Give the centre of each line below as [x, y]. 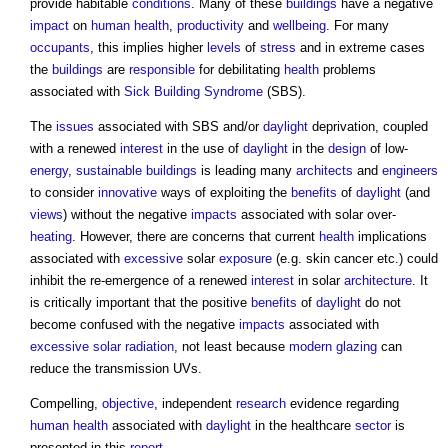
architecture [378, 281]
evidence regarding [342, 404]
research [261, 404]
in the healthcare [303, 426]
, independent [195, 404]
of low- [387, 149]
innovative [127, 193]
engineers [410, 171]
